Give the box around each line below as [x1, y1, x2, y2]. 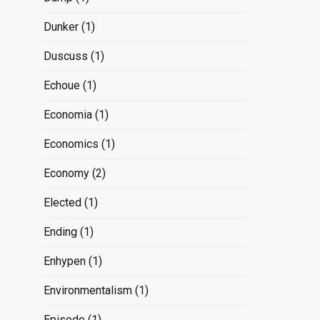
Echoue [43, 78, 80, 92]
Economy [43, 166, 89, 180]
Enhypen [43, 254, 86, 268]
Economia [43, 107, 92, 121]
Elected [43, 195, 81, 209]
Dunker [43, 19, 79, 34]
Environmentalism [43, 283, 132, 297]
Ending [43, 224, 77, 239]
